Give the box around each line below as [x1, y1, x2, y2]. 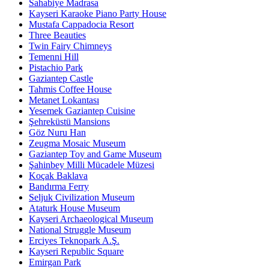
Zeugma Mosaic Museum [29, 138, 125, 149]
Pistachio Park [29, 62, 83, 73]
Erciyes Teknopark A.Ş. [29, 235, 119, 246]
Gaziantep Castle [29, 73, 93, 84]
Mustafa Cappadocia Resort [29, 19, 134, 30]
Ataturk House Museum [29, 203, 120, 214]
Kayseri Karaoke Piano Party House [29, 8, 166, 19]
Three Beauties [29, 30, 86, 41]
